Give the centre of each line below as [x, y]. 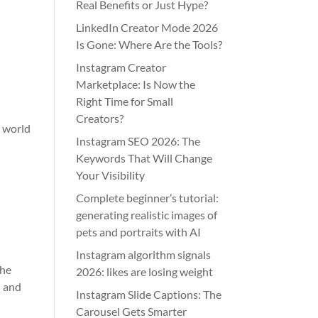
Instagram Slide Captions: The [149, 294]
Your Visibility [111, 175]
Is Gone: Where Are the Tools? [149, 44]
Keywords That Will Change [144, 158]
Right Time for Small [125, 101]
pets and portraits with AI [139, 232]
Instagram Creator [121, 67]
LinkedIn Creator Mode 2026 [147, 27]
